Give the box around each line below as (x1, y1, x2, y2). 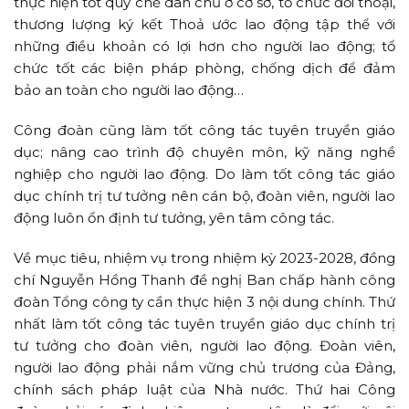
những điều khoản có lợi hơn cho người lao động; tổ (14, 37, 395, 56)
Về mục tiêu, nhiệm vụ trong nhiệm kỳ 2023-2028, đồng (14, 249, 395, 267)
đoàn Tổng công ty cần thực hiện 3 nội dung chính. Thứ (14, 293, 395, 311)
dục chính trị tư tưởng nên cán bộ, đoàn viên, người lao (14, 187, 395, 205)
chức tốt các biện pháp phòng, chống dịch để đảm (14, 59, 395, 78)
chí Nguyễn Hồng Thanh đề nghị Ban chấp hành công (14, 271, 395, 289)
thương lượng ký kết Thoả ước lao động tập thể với (14, 16, 395, 34)
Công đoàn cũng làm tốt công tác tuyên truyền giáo (14, 121, 395, 140)
